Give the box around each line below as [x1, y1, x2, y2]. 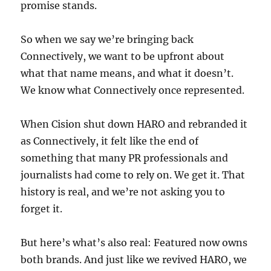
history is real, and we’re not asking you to [21, 185, 226, 198]
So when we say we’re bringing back [21, 33, 194, 45]
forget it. [21, 202, 63, 215]
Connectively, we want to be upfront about [21, 50, 225, 62]
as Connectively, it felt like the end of [21, 134, 199, 147]
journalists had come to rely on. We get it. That [21, 168, 246, 181]
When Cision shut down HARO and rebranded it [21, 117, 248, 130]
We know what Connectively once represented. [21, 83, 245, 96]
